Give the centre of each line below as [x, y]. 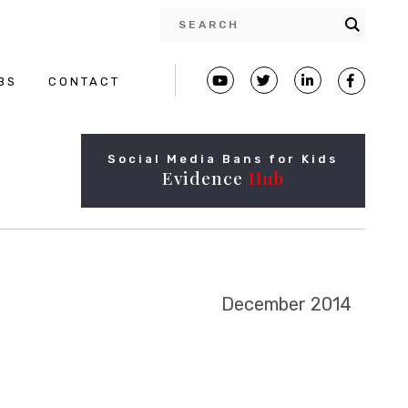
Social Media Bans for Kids [223, 159]
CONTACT [84, 82]
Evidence [205, 178]
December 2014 [286, 304]
